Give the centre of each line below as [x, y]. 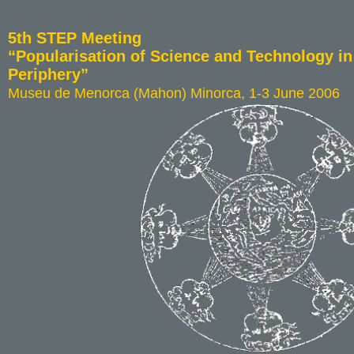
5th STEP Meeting [75, 38]
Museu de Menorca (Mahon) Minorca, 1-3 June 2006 [174, 93]
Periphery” [48, 74]
